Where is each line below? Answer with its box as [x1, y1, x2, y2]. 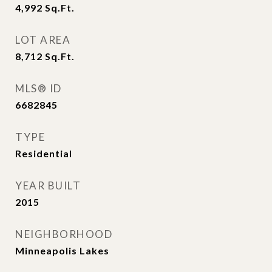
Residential [15, 148, 72, 159]
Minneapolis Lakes [15, 245, 109, 256]
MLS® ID [15, 82, 62, 95]
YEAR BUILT [15, 179, 81, 192]
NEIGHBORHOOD [15, 228, 112, 240]
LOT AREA [15, 33, 70, 46]
